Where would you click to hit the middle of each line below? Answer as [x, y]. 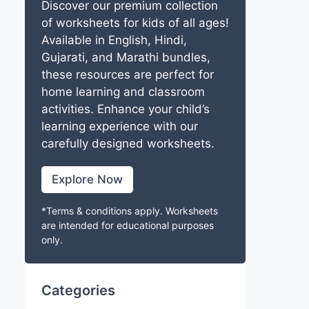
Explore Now [87, 179]
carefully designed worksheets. [128, 143]
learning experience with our [120, 126]
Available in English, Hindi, [114, 40]
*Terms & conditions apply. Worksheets [130, 211]
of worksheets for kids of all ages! [135, 23]
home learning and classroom [123, 92]
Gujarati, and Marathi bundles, [126, 57]
